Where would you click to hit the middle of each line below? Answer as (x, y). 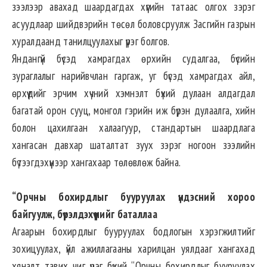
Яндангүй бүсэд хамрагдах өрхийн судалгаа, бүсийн (133, 59)
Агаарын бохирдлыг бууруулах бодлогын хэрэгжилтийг (133, 232)
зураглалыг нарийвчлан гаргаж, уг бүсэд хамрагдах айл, (133, 76)
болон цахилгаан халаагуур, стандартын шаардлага (133, 128)
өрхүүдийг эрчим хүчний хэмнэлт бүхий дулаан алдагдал (133, 93)
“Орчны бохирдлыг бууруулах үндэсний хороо (133, 197)
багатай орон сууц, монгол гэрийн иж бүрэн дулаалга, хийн (133, 111)
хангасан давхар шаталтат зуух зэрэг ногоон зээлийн (133, 145)
